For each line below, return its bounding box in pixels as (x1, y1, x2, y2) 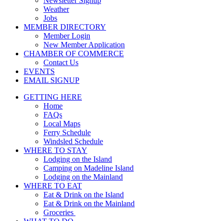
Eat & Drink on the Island (43, 190, 124, 199)
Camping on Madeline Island (43, 163, 134, 172)
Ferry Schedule (43, 128, 91, 137)
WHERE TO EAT (24, 181, 82, 190)
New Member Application (43, 40, 125, 49)
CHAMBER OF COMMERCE (24, 49, 124, 58)
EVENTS (24, 67, 55, 75)
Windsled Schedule (43, 137, 103, 146)
